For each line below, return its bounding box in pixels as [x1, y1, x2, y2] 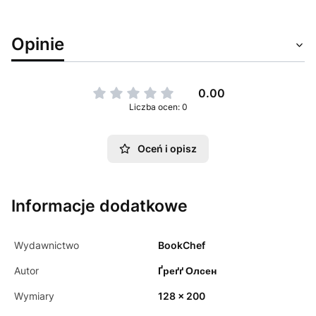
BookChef [158, 239, 205, 251]
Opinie [11, 33, 64, 54]
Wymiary [14, 290, 54, 302]
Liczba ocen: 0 [128, 102, 188, 112]
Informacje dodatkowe [11, 196, 188, 216]
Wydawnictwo [14, 239, 79, 251]
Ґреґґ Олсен [158, 265, 217, 276]
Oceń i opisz [138, 142, 197, 154]
